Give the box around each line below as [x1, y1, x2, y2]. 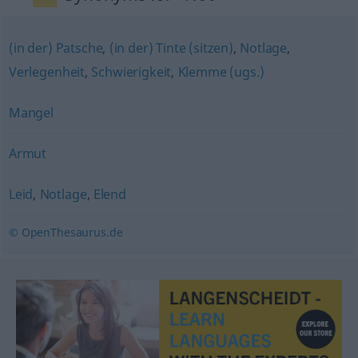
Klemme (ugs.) [177, 63, 265, 81]
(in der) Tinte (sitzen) [109, 39, 234, 57]
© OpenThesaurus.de [8, 225, 123, 240]
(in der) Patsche [8, 39, 103, 57]
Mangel [8, 104, 54, 121]
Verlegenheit [8, 63, 86, 81]
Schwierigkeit [91, 63, 172, 81]
